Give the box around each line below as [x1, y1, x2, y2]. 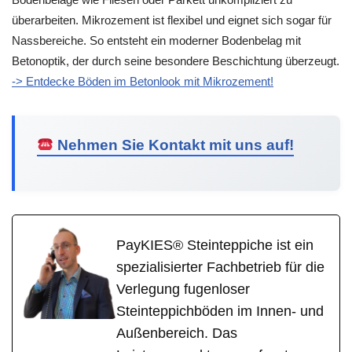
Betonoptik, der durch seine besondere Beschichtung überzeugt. [12, 53, 339, 68]
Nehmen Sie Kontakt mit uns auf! [53, 136, 295, 153]
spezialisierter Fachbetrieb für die [116, 259, 324, 276]
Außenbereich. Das [116, 325, 237, 342]
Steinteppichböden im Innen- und [116, 303, 324, 320]
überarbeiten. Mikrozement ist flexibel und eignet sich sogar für [12, 13, 332, 27]
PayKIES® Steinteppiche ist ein [116, 237, 313, 254]
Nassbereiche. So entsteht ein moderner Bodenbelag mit [12, 33, 301, 47]
